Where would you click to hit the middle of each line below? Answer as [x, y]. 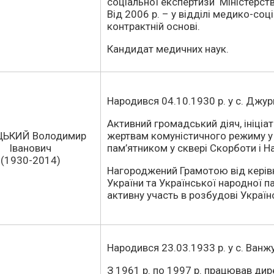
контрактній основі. [154, 26]
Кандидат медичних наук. [168, 49]
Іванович [30, 148]
